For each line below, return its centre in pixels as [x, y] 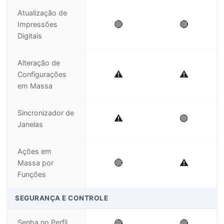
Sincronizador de [46, 113]
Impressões [37, 24]
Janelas [30, 124]
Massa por [35, 163]
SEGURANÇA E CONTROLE [61, 198]
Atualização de [42, 13]
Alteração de [39, 63]
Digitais [30, 36]
